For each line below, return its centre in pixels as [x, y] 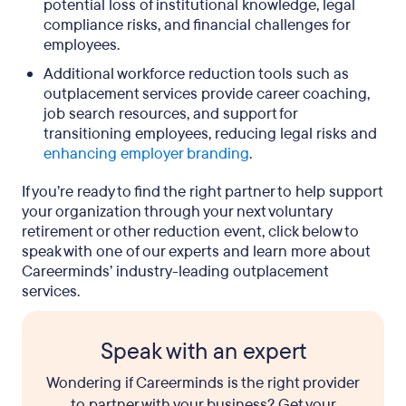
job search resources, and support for [170, 114]
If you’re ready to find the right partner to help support [202, 192]
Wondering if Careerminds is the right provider [203, 383]
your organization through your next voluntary [177, 212]
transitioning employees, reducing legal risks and [210, 134]
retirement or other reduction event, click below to [190, 232]
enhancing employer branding [146, 154]
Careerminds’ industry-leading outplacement [175, 271]
